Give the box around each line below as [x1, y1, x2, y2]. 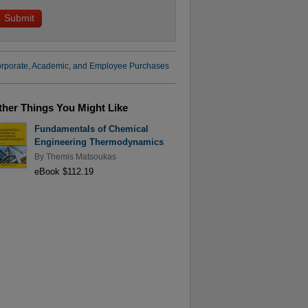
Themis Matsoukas [45, 152, 116, 161]
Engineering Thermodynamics [34, 137, 164, 148]
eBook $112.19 [34, 166, 93, 177]
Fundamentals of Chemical [34, 124, 148, 135]
